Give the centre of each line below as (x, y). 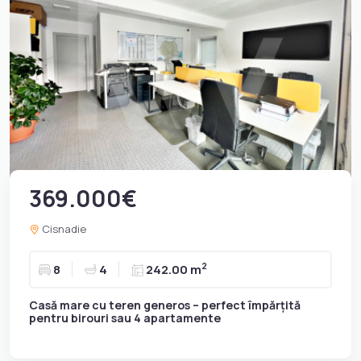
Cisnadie (63, 228)
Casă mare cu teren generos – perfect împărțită (165, 305)
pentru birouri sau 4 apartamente (125, 317)
